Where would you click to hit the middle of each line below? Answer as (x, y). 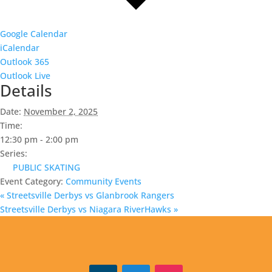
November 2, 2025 (61, 111)
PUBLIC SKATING (46, 167)
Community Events (104, 181)
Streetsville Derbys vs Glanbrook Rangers (89, 195)
